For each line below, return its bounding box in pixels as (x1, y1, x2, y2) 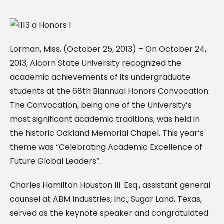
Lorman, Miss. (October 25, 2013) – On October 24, (10, 43, 206, 55)
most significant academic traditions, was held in (10, 113, 200, 125)
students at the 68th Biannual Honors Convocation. (10, 85, 210, 97)
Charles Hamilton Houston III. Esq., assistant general (10, 179, 210, 191)
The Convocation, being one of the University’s (10, 99, 192, 111)
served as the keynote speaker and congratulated (10, 207, 208, 219)
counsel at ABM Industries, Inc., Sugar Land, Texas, (10, 193, 202, 205)
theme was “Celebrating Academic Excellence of (10, 141, 202, 153)
